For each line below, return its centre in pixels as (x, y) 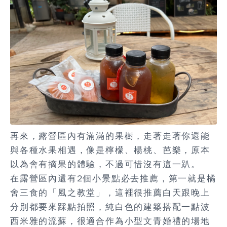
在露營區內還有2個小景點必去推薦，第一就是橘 (113, 178)
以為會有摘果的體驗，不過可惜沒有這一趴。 (105, 164)
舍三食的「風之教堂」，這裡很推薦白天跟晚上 (110, 193)
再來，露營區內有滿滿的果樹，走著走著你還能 (110, 136)
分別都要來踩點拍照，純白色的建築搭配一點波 (110, 207)
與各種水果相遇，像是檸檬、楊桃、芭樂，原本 (110, 150)
